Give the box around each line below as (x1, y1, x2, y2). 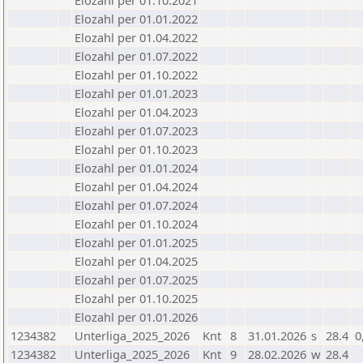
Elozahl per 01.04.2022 (75, 29, 198, 45)
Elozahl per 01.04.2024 (75, 178, 198, 194)
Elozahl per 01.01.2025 (75, 234, 198, 250)
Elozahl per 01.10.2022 (75, 66, 198, 83)
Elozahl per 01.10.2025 (75, 290, 198, 306)
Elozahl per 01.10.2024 (75, 216, 198, 232)
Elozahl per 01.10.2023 (75, 141, 198, 157)
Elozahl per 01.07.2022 (75, 48, 198, 64)
